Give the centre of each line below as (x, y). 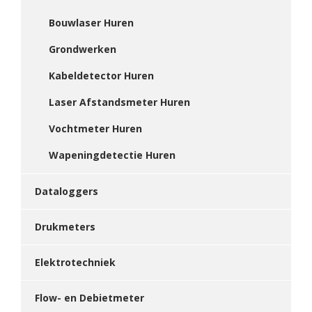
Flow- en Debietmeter (89, 298)
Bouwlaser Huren (91, 23)
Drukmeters (65, 227)
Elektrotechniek (75, 262)
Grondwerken (83, 49)
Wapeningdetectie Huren (112, 155)
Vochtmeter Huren (95, 128)
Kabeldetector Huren (101, 76)
